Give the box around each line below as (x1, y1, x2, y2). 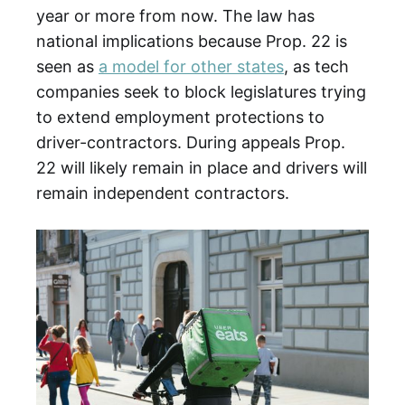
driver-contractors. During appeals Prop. (36, 132, 345, 152)
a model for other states (99, 56, 284, 76)
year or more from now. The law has (36, 5, 315, 25)
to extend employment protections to (36, 107, 325, 127)
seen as (36, 56, 99, 76)
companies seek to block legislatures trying (36, 81, 366, 101)
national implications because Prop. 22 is (36, 31, 347, 51)
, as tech (284, 56, 349, 76)
